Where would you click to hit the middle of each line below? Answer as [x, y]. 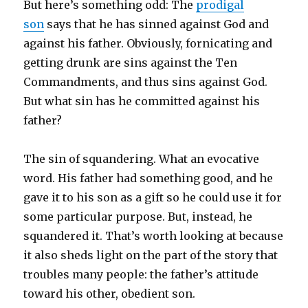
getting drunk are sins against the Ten [131, 63]
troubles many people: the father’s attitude [141, 275]
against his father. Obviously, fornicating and [148, 44]
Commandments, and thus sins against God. [146, 82]
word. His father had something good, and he [148, 178]
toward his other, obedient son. [110, 294]
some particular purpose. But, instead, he [138, 217]
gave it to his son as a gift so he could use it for [153, 198]
